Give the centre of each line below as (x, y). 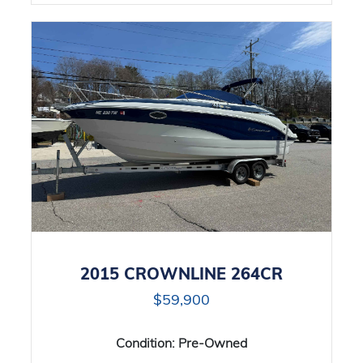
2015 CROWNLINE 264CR (181, 273)
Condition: (147, 343)
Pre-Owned (213, 343)
